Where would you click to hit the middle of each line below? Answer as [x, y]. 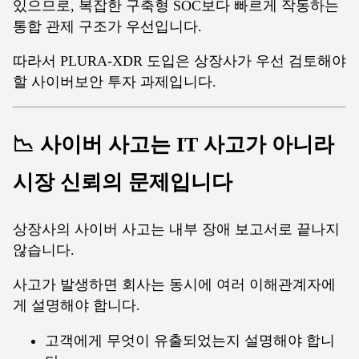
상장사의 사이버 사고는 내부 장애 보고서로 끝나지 [176, 229]
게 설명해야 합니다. [77, 306]
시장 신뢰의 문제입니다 [123, 182]
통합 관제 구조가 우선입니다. [107, 26]
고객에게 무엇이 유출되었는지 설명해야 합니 [190, 340]
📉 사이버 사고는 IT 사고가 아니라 [173, 144]
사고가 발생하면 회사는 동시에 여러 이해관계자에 [174, 285]
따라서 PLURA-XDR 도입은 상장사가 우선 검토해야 [179, 61]
